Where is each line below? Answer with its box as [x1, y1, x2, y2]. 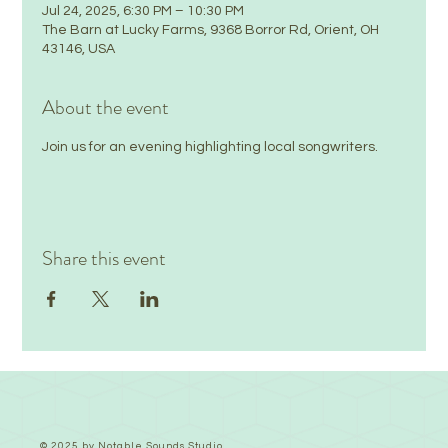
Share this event [42, 244, 167, 273]
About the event [42, 93, 170, 122]
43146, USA [42, 42, 116, 56]
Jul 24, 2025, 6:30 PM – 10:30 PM [42, 4, 245, 18]
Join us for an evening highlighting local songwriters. [42, 140, 379, 154]
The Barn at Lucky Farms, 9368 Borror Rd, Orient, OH [42, 23, 380, 37]
